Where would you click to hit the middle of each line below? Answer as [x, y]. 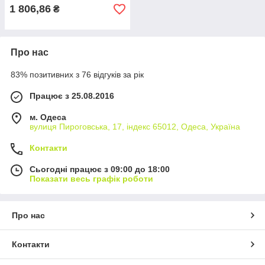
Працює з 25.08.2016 [72, 96]
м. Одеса [48, 117]
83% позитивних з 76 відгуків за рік [77, 75]
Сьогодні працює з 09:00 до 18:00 [100, 169]
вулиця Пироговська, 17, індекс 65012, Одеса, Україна [135, 127]
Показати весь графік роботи [91, 179]
